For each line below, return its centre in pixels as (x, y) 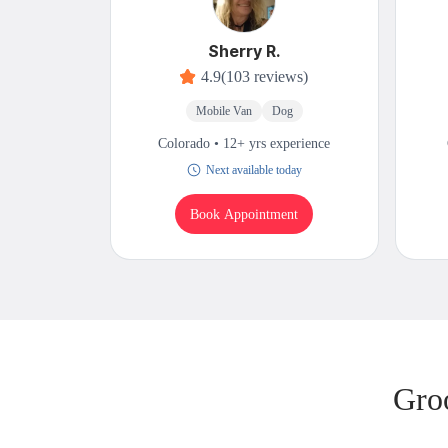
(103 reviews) (265, 77)
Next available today (253, 170)
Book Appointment (244, 214)
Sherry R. (244, 51)
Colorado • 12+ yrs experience (244, 144)
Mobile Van (223, 111)
